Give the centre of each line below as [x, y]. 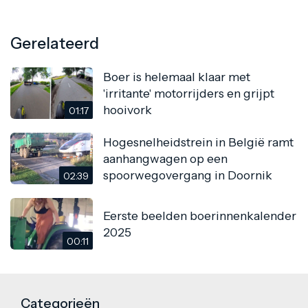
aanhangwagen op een [165, 158]
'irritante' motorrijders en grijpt [189, 93]
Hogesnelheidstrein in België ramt [198, 142]
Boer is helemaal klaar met [177, 76]
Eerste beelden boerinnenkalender [200, 215]
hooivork [128, 109]
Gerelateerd [55, 44]
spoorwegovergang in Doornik [188, 175]
